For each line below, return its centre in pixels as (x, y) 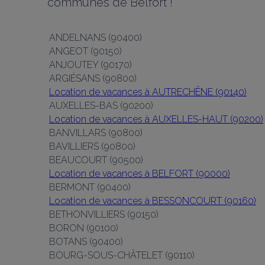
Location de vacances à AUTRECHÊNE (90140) (148, 92)
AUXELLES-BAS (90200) (101, 106)
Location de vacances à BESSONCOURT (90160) (153, 201)
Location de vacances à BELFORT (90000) (140, 174)
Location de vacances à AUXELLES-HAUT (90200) (156, 119)
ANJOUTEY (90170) (91, 65)
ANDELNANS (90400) (96, 38)
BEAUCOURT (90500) (96, 160)
